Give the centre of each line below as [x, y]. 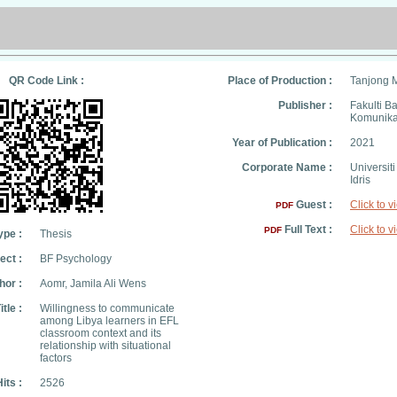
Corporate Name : [287, 167]
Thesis [56, 234]
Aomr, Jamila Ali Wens [93, 284]
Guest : [313, 205]
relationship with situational [105, 346]
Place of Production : [280, 81]
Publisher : [305, 105]
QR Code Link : [46, 81]
